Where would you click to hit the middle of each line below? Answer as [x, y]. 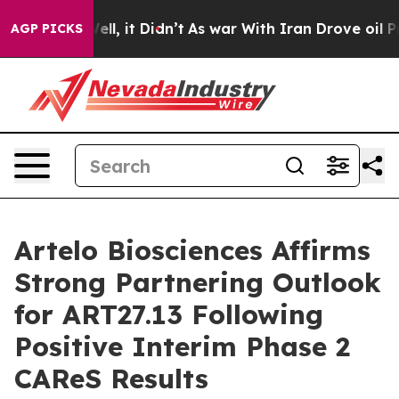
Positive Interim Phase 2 [182, 346]
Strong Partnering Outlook [198, 282]
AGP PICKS [47, 28]
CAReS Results [111, 379]
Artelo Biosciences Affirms [192, 250]
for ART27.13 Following [169, 314]
